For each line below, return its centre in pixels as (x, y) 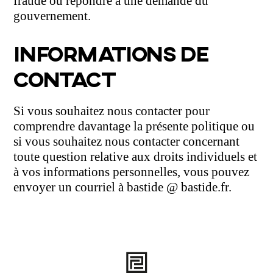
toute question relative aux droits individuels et (136, 156)
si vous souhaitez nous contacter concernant (127, 141)
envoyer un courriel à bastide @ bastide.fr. (123, 187)
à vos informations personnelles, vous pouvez (132, 172)
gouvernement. (52, 16)
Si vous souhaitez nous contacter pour (112, 111)
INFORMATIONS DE (111, 53)
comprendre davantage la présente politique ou (134, 126)
